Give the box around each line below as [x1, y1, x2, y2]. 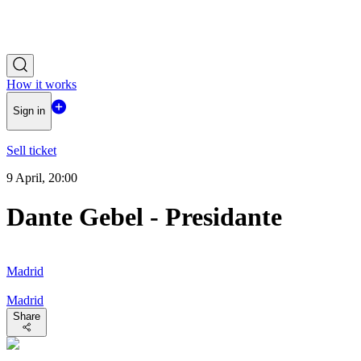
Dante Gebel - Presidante [6, 202, 282, 232]
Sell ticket [6, 143, 56, 157]
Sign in [13, 105, 45, 118]
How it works [6, 77, 77, 91]
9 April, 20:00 [6, 170, 77, 185]
